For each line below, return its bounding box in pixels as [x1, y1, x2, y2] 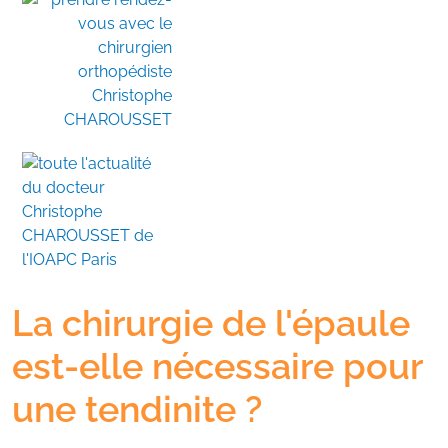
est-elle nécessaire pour [12, 345, 422, 387]
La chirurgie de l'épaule [12, 302, 410, 344]
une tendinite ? [12, 388, 262, 430]
